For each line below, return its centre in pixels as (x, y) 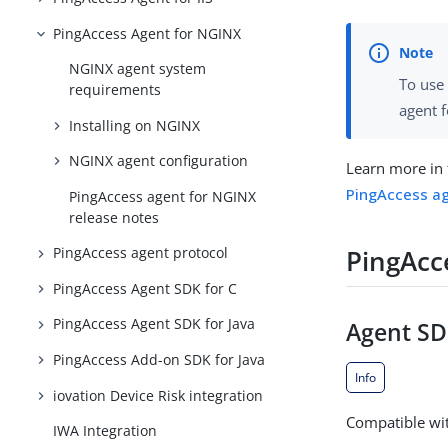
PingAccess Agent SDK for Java (154, 324)
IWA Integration (105, 431)
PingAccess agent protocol (141, 253)
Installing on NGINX (135, 125)
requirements (115, 90)
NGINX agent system (138, 69)
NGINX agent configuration (159, 161)
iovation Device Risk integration (158, 395)
